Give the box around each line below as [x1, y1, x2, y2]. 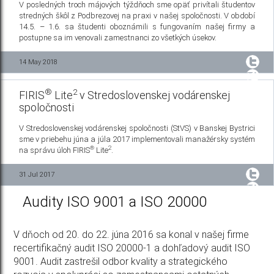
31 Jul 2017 [19, 171, 54, 179]
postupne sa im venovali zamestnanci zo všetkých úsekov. [19, 33, 217, 43]
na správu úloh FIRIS [19, 146, 90, 155]
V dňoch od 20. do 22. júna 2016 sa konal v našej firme [13, 229, 250, 241]
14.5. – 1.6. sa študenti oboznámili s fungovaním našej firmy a [19, 22, 255, 32]
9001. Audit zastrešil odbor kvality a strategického [13, 256, 228, 268]
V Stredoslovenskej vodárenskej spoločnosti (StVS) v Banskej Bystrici [19, 124, 255, 133]
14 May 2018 [19, 58, 57, 67]
